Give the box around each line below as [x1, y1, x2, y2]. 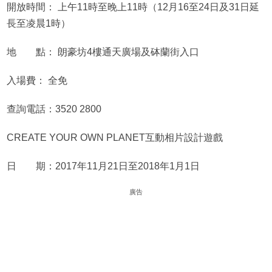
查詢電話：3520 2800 [6, 104, 101, 115]
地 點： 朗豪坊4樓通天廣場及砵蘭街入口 [6, 47, 199, 58]
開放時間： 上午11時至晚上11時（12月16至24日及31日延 [6, 2, 259, 13]
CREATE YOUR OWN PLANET [6, 132, 145, 143]
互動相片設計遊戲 [144, 132, 223, 143]
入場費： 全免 [6, 75, 67, 86]
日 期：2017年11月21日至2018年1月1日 [6, 161, 200, 172]
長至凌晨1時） [6, 18, 70, 29]
